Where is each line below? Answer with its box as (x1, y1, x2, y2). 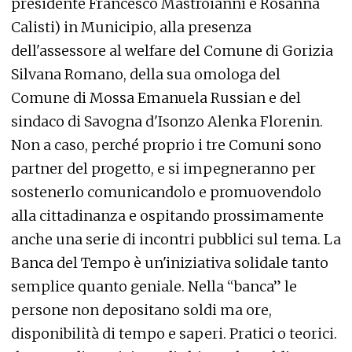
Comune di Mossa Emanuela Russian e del (11, 89, 301, 108)
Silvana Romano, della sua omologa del (11, 65, 280, 84)
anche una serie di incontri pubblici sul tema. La (11, 230, 341, 249)
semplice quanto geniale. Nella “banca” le (11, 277, 297, 296)
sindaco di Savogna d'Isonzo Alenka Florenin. (11, 112, 323, 131)
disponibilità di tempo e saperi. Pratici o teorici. (11, 324, 337, 343)
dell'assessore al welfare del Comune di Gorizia (11, 42, 333, 60)
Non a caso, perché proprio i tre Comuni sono (11, 136, 321, 155)
